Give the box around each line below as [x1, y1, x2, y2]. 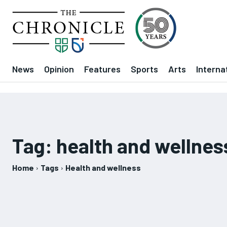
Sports [131, 63, 158, 74]
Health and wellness [65, 163, 141, 172]
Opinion [44, 63, 74, 74]
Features [84, 63, 121, 74]
